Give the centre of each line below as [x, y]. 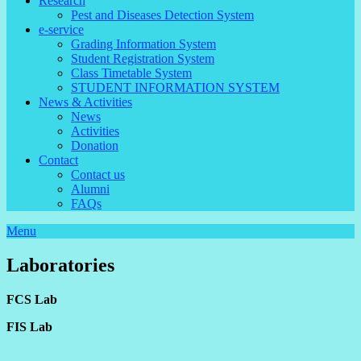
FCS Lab [32, 299]
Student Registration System [143, 58]
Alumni [90, 189]
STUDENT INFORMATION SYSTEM [175, 87]
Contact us [98, 174]
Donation [95, 145]
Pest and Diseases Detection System [162, 15]
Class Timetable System [131, 73]
